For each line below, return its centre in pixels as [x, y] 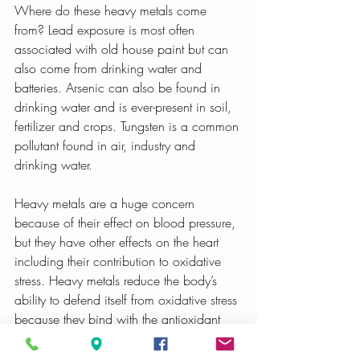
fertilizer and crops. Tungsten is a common [129, 127]
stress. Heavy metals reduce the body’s [118, 281]
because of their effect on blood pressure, [127, 223]
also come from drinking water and [110, 69]
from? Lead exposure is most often [106, 30]
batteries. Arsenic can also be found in [119, 88]
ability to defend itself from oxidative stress [128, 300]
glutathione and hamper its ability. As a [121, 339]
